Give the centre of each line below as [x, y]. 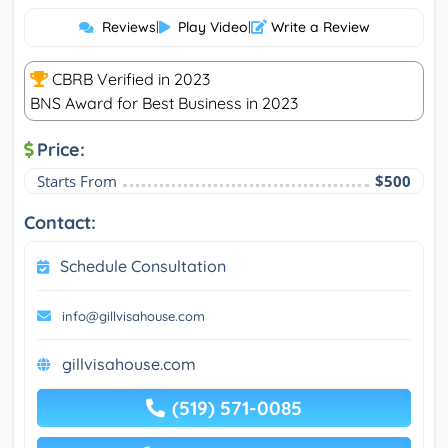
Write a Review [318, 27]
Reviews [128, 27]
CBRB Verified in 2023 [129, 79]
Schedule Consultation [143, 266]
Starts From [77, 181]
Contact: [60, 223]
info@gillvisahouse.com [133, 316]
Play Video [212, 27]
